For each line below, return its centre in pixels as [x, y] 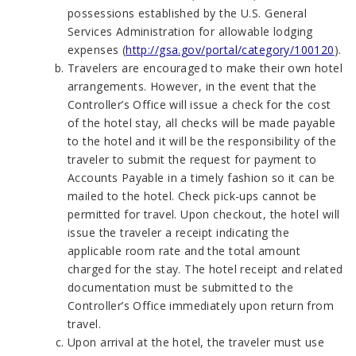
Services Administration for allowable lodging [190, 31]
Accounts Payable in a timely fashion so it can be [201, 178]
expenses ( [97, 50]
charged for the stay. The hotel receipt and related [205, 269]
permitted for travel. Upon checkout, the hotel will [204, 214]
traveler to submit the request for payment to [192, 159]
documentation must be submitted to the [180, 287]
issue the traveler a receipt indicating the [179, 232]
